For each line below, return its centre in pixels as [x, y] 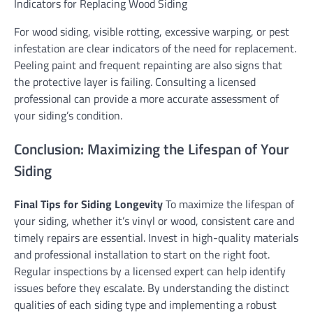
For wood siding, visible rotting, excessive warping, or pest [152, 31]
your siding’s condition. [68, 115]
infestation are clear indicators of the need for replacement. [155, 48]
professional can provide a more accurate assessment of [146, 98]
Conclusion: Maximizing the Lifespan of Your [152, 148]
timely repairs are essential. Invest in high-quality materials [156, 238]
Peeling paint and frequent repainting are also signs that [148, 65]
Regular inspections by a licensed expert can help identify [150, 271]
